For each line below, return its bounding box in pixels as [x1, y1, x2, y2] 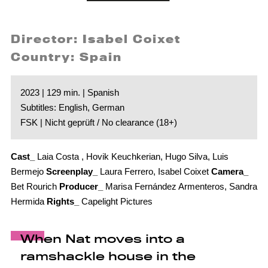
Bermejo [10, 166, 46, 177]
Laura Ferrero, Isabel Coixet [97, 166, 211, 177]
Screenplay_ [45, 166, 98, 177]
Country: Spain [10, 50, 122, 65]
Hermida [10, 196, 47, 207]
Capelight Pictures [78, 196, 153, 207]
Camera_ [211, 166, 248, 177]
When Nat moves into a [20, 233, 185, 246]
